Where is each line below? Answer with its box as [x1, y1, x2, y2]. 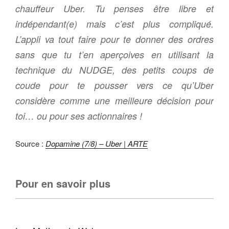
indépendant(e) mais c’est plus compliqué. [15, 17, 214, 30]
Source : [15, 138, 45, 149]
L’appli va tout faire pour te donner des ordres [15, 32, 214, 45]
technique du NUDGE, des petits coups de [15, 63, 214, 76]
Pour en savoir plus [15, 176, 110, 191]
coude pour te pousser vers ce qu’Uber [15, 78, 214, 91]
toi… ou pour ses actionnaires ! [15, 109, 142, 122]
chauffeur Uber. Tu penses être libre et [15, 2, 214, 15]
